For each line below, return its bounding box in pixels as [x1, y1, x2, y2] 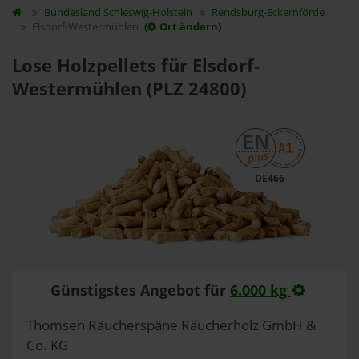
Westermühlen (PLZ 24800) [12, 76, 246, 101]
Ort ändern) [159, 19, 221, 34]
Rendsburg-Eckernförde [212, 5, 325, 19]
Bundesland [43, 5, 103, 19]
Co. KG [26, 336, 68, 354]
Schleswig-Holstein [103, 5, 192, 19]
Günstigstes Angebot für [50, 280, 231, 300]
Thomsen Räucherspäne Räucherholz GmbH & [26, 316, 316, 334]
